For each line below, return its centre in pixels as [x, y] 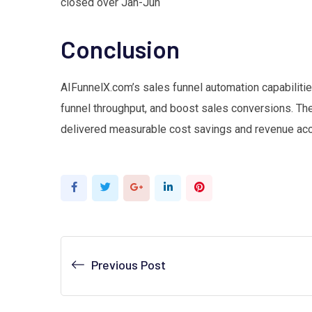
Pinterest [224, 186]
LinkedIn [190, 186]
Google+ [162, 186]
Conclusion [120, 48]
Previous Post [128, 264]
